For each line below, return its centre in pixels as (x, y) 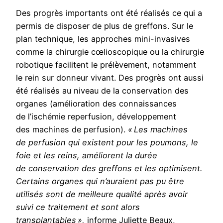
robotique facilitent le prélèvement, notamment (106, 64)
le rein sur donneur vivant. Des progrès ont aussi (110, 77)
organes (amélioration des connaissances (96, 103)
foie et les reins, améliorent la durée (87, 155)
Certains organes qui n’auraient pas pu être (100, 181)
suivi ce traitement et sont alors (78, 207)
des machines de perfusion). (72, 129)
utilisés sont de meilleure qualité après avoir (102, 194)
